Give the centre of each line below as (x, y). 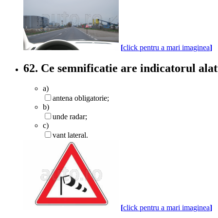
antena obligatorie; (81, 98)
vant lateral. (70, 135)
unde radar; (70, 117)
